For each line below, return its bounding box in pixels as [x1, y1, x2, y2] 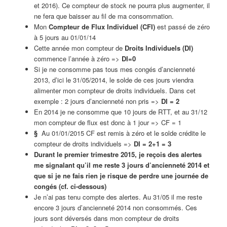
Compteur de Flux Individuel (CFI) [48, 21, 155, 31]
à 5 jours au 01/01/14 [33, 32, 96, 42]
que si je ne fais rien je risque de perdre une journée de [33, 170, 208, 180]
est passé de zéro [155, 21, 210, 31]
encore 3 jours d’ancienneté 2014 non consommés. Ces [33, 202, 197, 212]
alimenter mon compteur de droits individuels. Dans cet [33, 85, 196, 95]
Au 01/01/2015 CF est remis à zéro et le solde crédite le [41, 128, 206, 138]
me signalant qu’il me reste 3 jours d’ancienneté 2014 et [33, 160, 209, 170]
